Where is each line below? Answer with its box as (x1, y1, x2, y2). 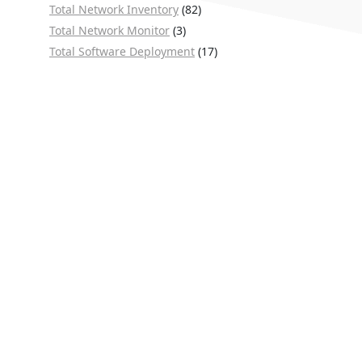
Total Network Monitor (49, 23, 170, 38)
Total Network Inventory (49, 2, 179, 17)
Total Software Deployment (49, 44, 195, 59)
